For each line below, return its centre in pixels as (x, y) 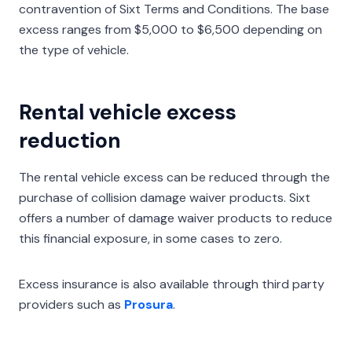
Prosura (148, 304)
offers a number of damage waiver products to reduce (176, 218)
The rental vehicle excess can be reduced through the (174, 177)
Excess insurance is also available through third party (172, 284)
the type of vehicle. (74, 50)
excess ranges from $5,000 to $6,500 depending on (170, 29)
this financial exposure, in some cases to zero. (150, 238)
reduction (70, 140)
